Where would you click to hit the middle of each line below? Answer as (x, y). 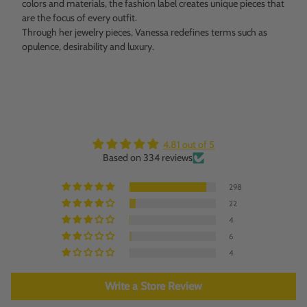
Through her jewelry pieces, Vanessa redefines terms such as (145, 32)
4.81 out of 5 (189, 145)
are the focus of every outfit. (79, 17)
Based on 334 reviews (148, 158)
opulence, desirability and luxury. (88, 46)
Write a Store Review (153, 286)
